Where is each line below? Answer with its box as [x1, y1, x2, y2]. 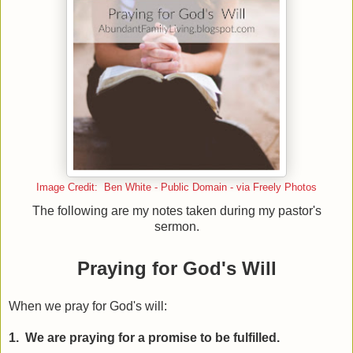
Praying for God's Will [76, 258, 277, 280]
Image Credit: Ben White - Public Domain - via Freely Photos [36, 182, 317, 194]
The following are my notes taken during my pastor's [32, 204, 321, 218]
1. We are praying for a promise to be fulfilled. [9, 331, 280, 345]
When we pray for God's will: [9, 299, 167, 314]
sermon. [154, 220, 199, 234]
